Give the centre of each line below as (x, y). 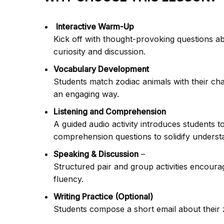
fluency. (68, 179)
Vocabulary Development (101, 69)
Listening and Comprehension (110, 111)
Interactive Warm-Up (95, 26)
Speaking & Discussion (96, 154)
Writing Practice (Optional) (103, 196)
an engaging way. (86, 94)
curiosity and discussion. (99, 51)
